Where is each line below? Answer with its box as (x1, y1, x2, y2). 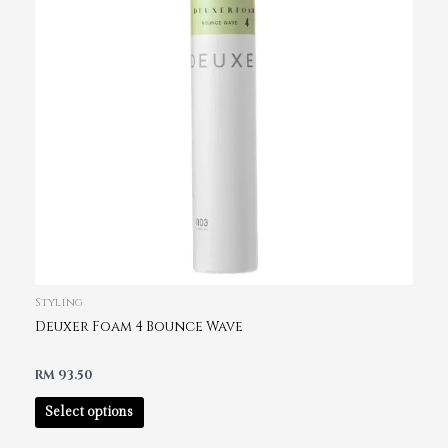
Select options (45, 404, 134, 421)
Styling (35, 294, 83, 310)
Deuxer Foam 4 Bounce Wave (35, 318, 243, 337)
